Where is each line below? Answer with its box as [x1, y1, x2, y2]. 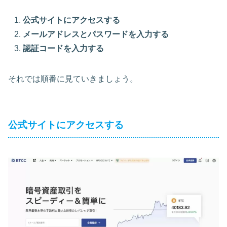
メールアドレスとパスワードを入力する [23, 29, 169, 39]
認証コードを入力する [23, 44, 104, 53]
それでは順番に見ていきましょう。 [8, 74, 138, 83]
